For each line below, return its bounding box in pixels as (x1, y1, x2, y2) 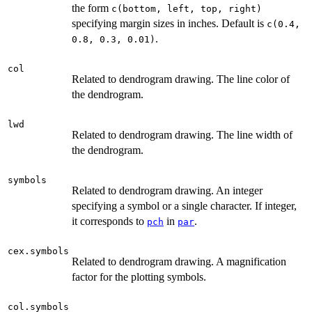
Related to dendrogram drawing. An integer (72, 185, 263, 197)
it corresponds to (72, 215, 147, 228)
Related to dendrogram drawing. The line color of (72, 73, 290, 86)
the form (72, 2, 111, 15)
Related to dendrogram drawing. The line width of (72, 129, 292, 141)
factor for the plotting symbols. (72, 271, 206, 283)
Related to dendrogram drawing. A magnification (72, 256, 286, 268)
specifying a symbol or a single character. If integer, (72, 200, 297, 212)
